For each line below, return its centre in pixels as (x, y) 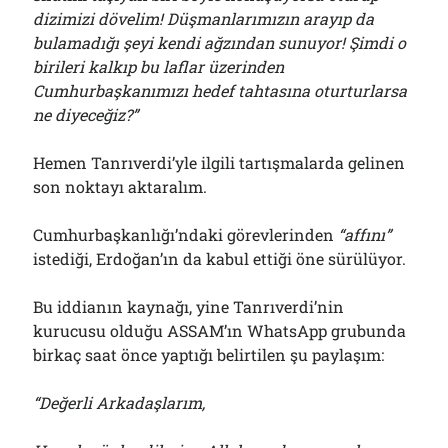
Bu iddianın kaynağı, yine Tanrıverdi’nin (189, 306)
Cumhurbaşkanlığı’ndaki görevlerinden (186, 234)
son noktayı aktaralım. (120, 186)
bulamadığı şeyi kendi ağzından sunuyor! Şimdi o (220, 42)
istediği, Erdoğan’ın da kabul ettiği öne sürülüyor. (220, 258)
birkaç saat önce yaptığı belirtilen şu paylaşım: (209, 354)
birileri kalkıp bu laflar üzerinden (159, 66)
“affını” (365, 234)
